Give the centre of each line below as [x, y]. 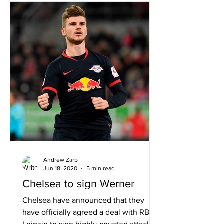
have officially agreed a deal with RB [86, 212]
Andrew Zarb [61, 160]
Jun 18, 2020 [60, 168]
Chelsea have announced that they [83, 200]
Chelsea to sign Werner [78, 184]
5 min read [101, 168]
